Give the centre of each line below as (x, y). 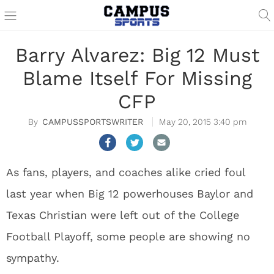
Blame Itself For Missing (137, 78)
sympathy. (33, 258)
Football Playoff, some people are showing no (128, 236)
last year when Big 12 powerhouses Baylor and (130, 194)
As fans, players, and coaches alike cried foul (126, 172)
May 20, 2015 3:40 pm (202, 122)
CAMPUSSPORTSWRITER (92, 122)
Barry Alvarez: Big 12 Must (137, 55)
